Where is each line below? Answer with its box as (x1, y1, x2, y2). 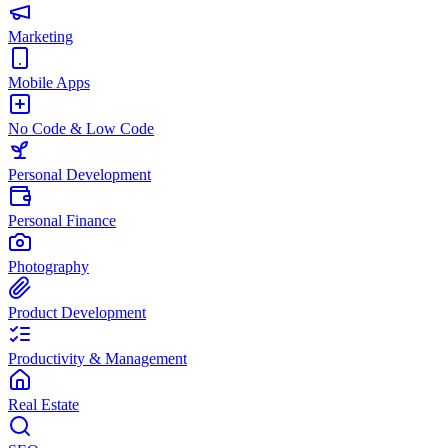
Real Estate (8, 396, 79, 413)
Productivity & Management (8, 350, 187, 367)
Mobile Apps (8, 74, 90, 91)
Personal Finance (8, 212, 116, 229)
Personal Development (8, 166, 151, 183)
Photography (8, 258, 89, 275)
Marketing (8, 28, 73, 45)
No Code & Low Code (8, 120, 154, 137)
